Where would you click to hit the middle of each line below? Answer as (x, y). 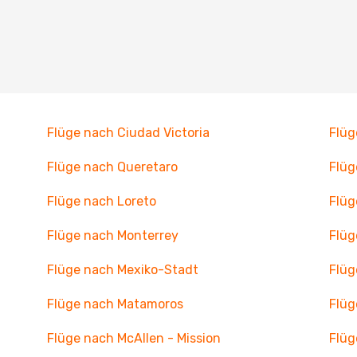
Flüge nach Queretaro (112, 167)
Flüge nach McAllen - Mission (133, 338)
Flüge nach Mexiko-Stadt (122, 270)
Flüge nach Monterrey (112, 235)
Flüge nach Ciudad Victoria (128, 133)
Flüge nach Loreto (101, 201)
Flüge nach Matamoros (115, 304)
